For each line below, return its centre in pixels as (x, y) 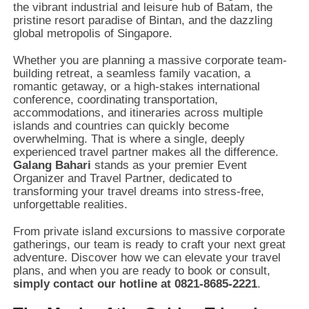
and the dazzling (229, 20)
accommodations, (59, 112)
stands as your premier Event (169, 165)
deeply (227, 139)
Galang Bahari (52, 165)
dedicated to (199, 178)
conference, (44, 99)
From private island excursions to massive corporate (149, 231)
